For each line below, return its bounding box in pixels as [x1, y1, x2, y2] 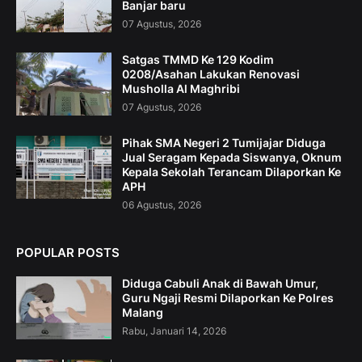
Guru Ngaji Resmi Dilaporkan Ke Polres [122, 291, 334, 305]
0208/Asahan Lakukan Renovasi [122, 67, 300, 82]
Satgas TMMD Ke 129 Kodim [122, 53, 274, 67]
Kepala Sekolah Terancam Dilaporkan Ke [122, 165, 341, 179]
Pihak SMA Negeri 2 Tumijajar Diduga [122, 136, 326, 150]
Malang [122, 305, 163, 320]
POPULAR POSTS [16, 245, 120, 261]
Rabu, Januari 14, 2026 [122, 325, 226, 338]
